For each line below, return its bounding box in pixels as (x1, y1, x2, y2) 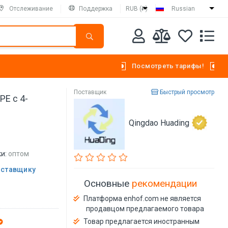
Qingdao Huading (129, 118, 190, 128)
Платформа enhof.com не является (83, 194, 202, 203)
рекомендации (132, 177, 197, 189)
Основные (84, 177, 132, 189)
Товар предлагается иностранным (83, 217, 200, 225)
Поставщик (74, 89, 107, 96)
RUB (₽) (126, 5, 148, 12)
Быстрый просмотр (158, 89, 214, 96)
